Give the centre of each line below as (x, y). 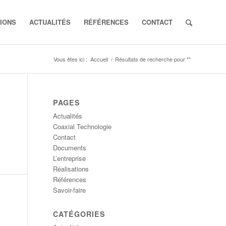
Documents (70, 148)
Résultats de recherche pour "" (153, 59)
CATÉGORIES (79, 214)
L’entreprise (70, 158)
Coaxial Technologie (82, 126)
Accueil (99, 59)
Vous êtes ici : (70, 59)
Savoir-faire (70, 190)
